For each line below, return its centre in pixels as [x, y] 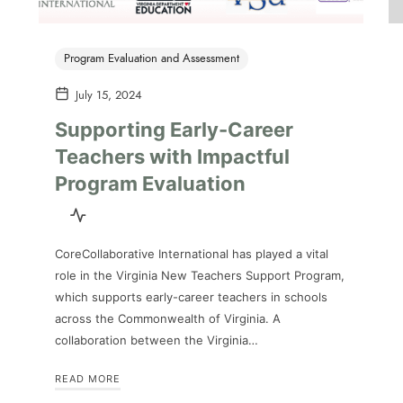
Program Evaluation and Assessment [152, 59]
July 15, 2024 [109, 96]
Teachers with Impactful [172, 156]
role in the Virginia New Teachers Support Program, [200, 275]
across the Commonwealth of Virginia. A [168, 318]
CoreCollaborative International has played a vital [192, 253]
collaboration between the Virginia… [157, 340]
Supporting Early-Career [174, 129]
